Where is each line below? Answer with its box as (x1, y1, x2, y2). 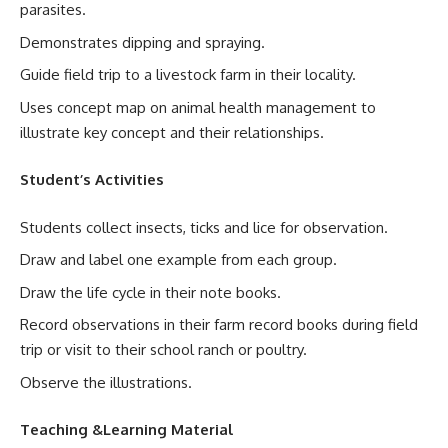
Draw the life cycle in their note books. (20, 282, 281, 302)
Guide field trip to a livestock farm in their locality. (20, 65, 356, 84)
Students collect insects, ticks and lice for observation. (20, 217, 388, 237)
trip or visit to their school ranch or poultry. (20, 340, 307, 359)
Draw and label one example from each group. (20, 250, 337, 269)
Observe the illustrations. (20, 372, 192, 392)
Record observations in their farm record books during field (20, 315, 418, 334)
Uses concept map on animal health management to (20, 97, 376, 117)
